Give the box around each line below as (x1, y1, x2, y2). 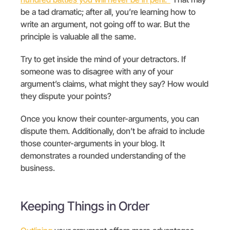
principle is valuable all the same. (21, 31, 136, 42)
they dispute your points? (21, 90, 111, 101)
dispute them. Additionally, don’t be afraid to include (21, 125, 205, 136)
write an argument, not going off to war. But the (21, 18, 190, 29)
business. (21, 162, 55, 173)
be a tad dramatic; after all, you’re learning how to (21, 6, 196, 17)
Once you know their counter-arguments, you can (21, 113, 199, 124)
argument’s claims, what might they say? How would (21, 78, 208, 89)
